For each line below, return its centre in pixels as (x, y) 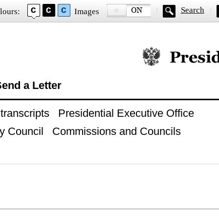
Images (87, 11)
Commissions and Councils (116, 131)
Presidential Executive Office (126, 113)
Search (192, 10)
